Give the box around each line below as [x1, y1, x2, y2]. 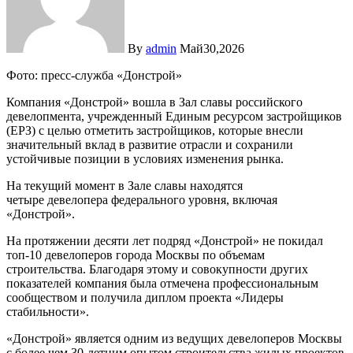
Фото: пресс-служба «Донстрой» [17, 69, 182, 83]
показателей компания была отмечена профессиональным [6, 277, 318, 291]
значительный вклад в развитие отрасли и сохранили [6, 138, 293, 152]
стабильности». [6, 305, 89, 319]
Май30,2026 [180, 42, 244, 56]
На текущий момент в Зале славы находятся [6, 179, 243, 193]
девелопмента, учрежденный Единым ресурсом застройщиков [6, 110, 342, 124]
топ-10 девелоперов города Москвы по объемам [6, 248, 265, 262]
